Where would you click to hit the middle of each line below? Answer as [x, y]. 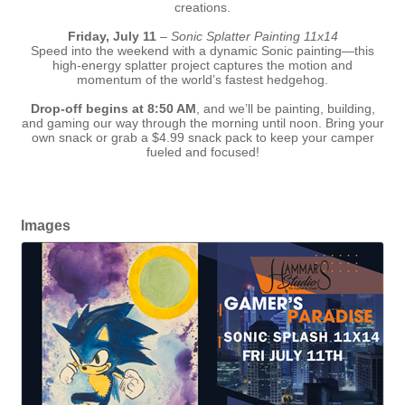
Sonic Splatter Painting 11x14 [254, 37]
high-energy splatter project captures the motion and [202, 66]
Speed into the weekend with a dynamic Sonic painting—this [202, 51]
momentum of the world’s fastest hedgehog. [202, 80]
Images [46, 226]
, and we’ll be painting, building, [285, 109]
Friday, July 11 [112, 37]
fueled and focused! [202, 152]
